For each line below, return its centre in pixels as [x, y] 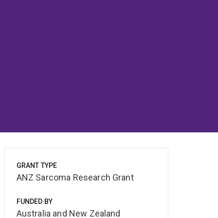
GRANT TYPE [37, 166]
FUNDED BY [35, 202]
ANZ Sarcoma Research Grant [75, 178]
